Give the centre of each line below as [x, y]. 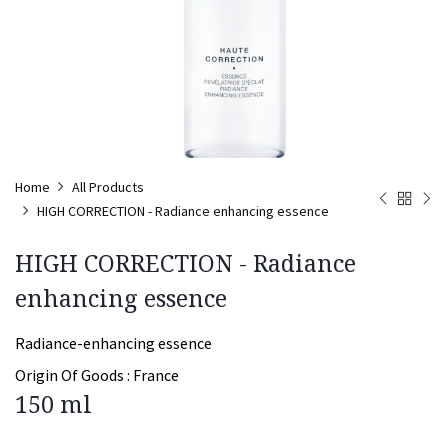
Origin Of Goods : [72, 375]
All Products [108, 187]
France [156, 375]
